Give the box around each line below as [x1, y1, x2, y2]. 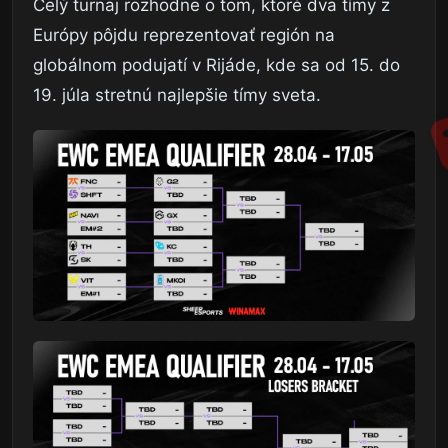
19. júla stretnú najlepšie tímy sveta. [33, 84, 321, 105]
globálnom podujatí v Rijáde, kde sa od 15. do [33, 54, 400, 75]
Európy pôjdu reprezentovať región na [33, 24, 335, 45]
